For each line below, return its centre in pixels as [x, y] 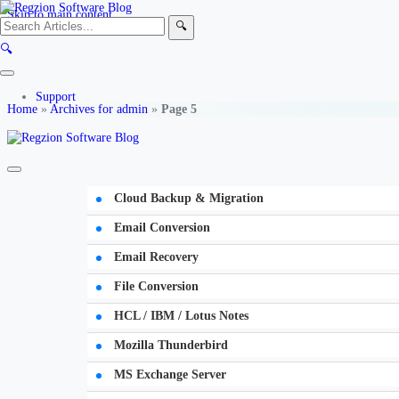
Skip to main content [60, 14]
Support [56, 97]
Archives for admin [99, 109]
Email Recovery [155, 256]
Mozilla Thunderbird [169, 344]
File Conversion [155, 285]
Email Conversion [160, 227]
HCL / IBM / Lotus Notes [179, 315]
